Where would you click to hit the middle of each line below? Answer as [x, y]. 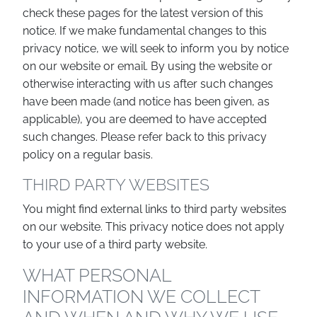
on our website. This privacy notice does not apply [154, 227]
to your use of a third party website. [115, 244]
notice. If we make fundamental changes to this [145, 31]
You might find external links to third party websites [155, 209]
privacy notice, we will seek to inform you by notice [156, 48]
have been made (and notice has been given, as [146, 102]
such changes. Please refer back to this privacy [145, 137]
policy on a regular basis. [88, 155]
